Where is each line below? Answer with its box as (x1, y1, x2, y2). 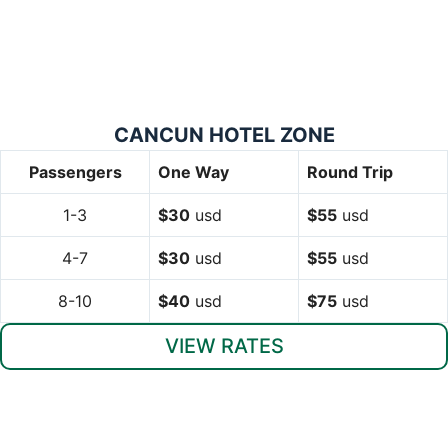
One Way (158, 161, 229, 182)
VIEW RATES (164, 333, 284, 358)
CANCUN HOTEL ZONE (113, 122, 335, 147)
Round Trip (307, 161, 393, 182)
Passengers (28, 161, 122, 182)
